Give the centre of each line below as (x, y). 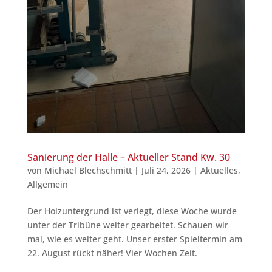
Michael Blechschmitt (88, 170)
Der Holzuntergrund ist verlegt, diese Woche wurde (132, 211)
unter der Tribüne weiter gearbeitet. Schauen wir (127, 225)
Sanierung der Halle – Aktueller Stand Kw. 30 (128, 157)
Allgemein (47, 184)
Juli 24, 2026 (166, 170)
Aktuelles (219, 170)
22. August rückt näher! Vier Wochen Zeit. (112, 253)
